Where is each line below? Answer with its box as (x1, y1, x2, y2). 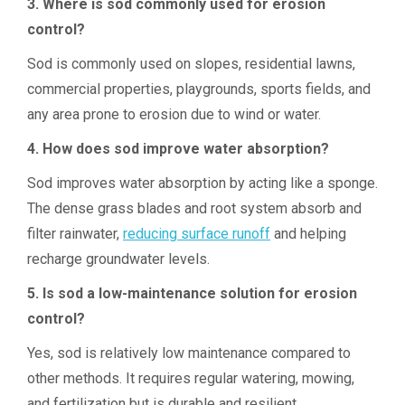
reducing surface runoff (123, 225, 270, 242)
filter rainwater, (27, 225, 123, 242)
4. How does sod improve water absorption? (27, 140, 329, 157)
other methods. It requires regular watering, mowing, (27, 370, 354, 387)
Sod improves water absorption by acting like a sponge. (27, 174, 378, 192)
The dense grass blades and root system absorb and (27, 200, 362, 217)
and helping (270, 225, 346, 242)
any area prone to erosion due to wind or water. (27, 106, 321, 123)
